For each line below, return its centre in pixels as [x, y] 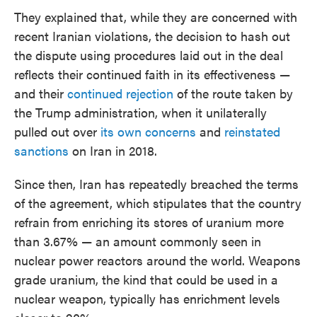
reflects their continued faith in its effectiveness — [152, 74]
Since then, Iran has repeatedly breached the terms [156, 184]
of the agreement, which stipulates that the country [158, 203]
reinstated [252, 132]
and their [41, 93]
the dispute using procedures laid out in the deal [149, 55]
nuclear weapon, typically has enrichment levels [147, 299]
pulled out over [57, 132]
